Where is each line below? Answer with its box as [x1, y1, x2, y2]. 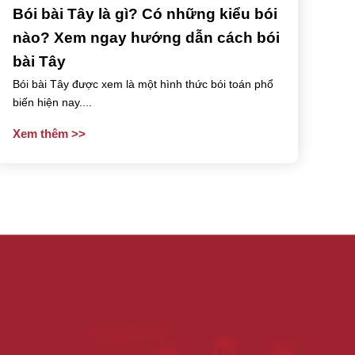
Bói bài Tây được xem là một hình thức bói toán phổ [13, 77, 273, 90]
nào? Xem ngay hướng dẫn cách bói [13, 29, 280, 46]
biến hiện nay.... [13, 95, 92, 109]
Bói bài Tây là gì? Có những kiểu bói [13, 5, 277, 22]
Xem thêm [13, 127, 71, 141]
